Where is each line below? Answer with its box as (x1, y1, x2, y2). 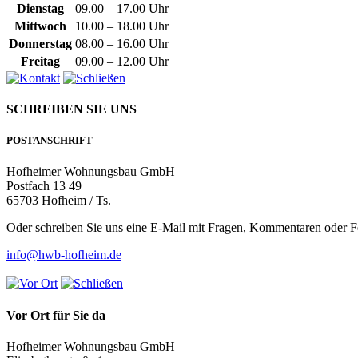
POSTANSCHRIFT (6, 134, 93, 147)
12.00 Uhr (117, 54, 169, 68)
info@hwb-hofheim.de (6, 248, 121, 262)
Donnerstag (9, 36, 72, 50)
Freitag (21, 54, 60, 68)
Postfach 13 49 (6, 179, 82, 193)
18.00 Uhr (117, 18, 169, 33)
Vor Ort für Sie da (6, 308, 105, 322)
